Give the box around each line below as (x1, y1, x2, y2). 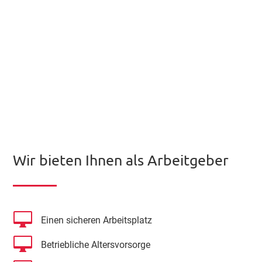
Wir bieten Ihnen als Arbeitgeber (13, 150, 229, 169)
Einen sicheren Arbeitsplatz (40, 214, 152, 226)
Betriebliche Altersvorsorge (40, 239, 150, 250)
